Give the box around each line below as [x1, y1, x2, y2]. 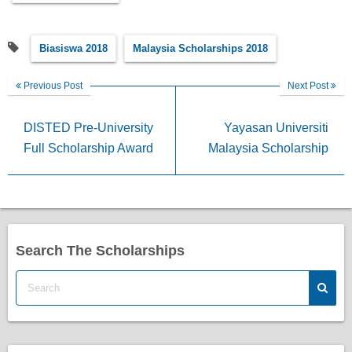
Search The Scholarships [16, 242, 185, 258]
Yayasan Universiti [224, 120, 328, 134]
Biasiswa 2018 [39, 42, 108, 54]
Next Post [288, 79, 331, 91]
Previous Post [21, 79, 82, 91]
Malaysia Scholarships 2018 [133, 42, 268, 54]
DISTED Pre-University [24, 120, 153, 134]
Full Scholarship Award [24, 141, 153, 155]
